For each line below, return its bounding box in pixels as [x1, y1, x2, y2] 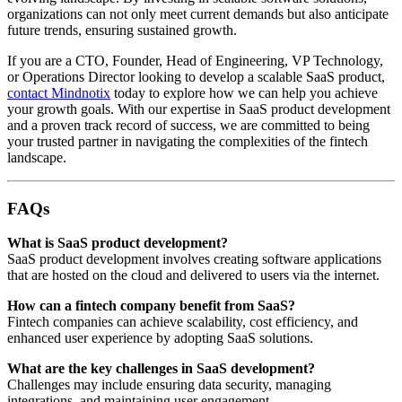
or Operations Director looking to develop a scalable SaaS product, [7, 69, 385, 85]
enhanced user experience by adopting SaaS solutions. [7, 330, 313, 346]
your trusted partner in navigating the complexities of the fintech [7, 134, 368, 150]
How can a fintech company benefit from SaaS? [7, 298, 295, 314]
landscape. [7, 150, 66, 166]
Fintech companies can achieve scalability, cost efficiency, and [7, 314, 358, 330]
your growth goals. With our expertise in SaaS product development [7, 101, 390, 118]
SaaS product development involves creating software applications [7, 251, 381, 267]
